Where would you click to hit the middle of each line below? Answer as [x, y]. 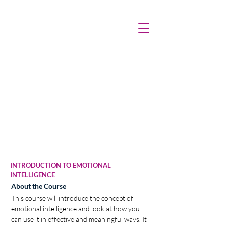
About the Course [39, 186]
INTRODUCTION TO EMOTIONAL [61, 165]
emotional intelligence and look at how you [76, 209]
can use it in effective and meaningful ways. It [80, 219]
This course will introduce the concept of [73, 198]
